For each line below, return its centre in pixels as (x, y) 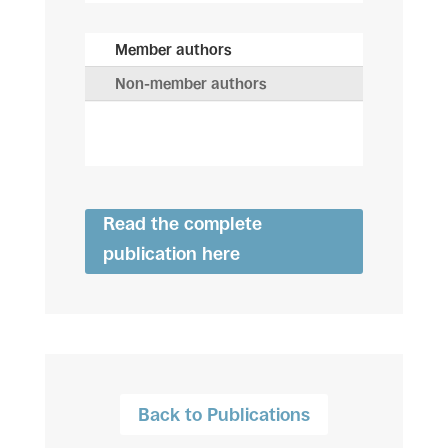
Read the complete (182, 224)
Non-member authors (190, 83)
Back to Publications (223, 414)
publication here (171, 254)
